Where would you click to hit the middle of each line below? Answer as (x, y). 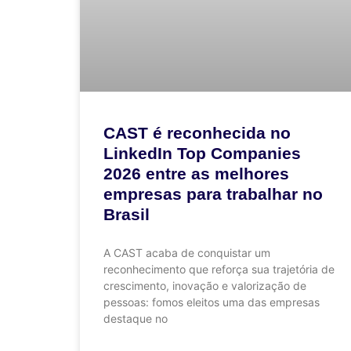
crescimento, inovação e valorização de (205, 286)
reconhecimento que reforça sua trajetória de (219, 270)
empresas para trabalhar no (213, 194)
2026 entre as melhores (196, 174)
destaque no (136, 319)
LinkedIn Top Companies (202, 154)
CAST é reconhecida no (197, 133)
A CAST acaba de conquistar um (187, 253)
